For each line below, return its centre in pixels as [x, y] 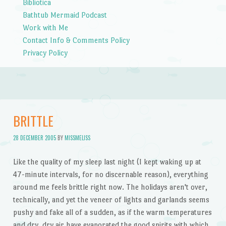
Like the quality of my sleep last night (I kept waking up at [107, 161]
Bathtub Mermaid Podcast [65, 15]
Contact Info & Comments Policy [76, 40]
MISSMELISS [77, 137]
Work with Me [45, 27]
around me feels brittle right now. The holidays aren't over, [110, 187]
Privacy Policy [45, 52]
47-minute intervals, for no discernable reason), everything [110, 174]
